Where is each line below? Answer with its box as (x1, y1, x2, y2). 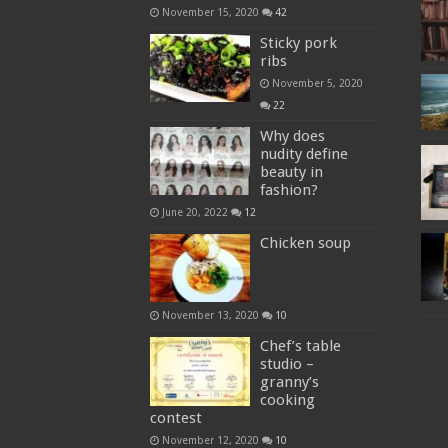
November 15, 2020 (161, 6, 259, 19)
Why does (259, 127, 325, 146)
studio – (259, 355, 314, 374)
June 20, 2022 (161, 206, 228, 219)
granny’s (259, 373, 319, 392)
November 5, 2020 (271, 77, 363, 90)
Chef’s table (259, 337, 341, 356)
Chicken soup (259, 234, 351, 253)
